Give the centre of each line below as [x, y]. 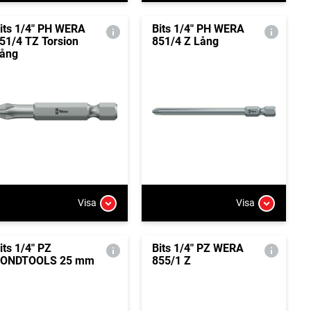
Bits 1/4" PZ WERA [197, 248]
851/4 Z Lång [185, 42]
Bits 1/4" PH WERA [198, 29]
